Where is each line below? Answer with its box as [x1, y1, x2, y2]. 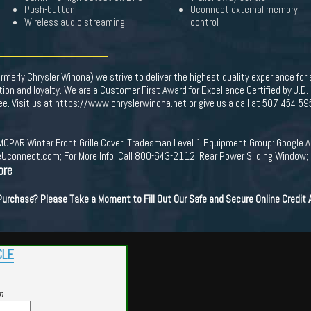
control [190, 16, 219, 28]
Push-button [24, 3, 75, 16]
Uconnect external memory [190, 3, 298, 16]
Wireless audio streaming [24, 16, 125, 28]
